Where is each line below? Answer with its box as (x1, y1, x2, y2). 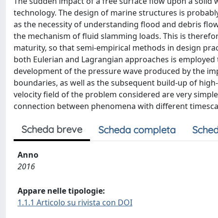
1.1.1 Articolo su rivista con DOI (18, 197, 132, 208)
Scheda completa (98, 123, 176, 136)
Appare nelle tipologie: (18, 185, 105, 196)
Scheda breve (21, 123, 82, 135)
